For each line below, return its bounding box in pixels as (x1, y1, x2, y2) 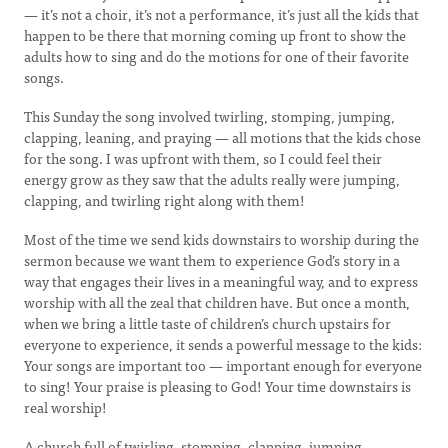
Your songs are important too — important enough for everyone (24, 354, 422, 376)
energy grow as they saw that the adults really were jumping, (24, 168, 400, 190)
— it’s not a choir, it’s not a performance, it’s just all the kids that (24, 3, 419, 25)
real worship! (24, 396, 116, 418)
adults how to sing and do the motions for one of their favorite (24, 45, 409, 67)
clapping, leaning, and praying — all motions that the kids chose (24, 126, 421, 148)
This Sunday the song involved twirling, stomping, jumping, (24, 105, 395, 127)
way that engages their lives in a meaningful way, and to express (24, 270, 418, 292)
